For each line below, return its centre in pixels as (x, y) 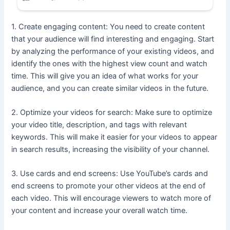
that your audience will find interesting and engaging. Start (113, 39)
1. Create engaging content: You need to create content (108, 26)
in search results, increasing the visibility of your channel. (111, 149)
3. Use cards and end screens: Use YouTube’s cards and (110, 174)
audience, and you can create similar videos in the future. (110, 88)
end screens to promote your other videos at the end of (109, 186)
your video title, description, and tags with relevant (99, 124)
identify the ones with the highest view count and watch (110, 63)
